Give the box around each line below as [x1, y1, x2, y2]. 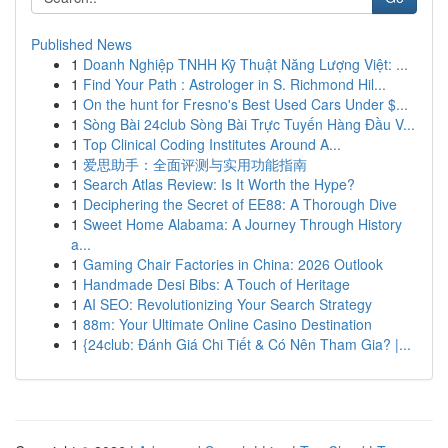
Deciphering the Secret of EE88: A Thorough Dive [83, 194, 397, 214]
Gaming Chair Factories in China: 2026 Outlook [83, 254, 383, 274]
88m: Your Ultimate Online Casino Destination [83, 314, 372, 334]
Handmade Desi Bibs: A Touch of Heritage [83, 274, 350, 294]
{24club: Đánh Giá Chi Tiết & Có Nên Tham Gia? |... [83, 334, 411, 354]
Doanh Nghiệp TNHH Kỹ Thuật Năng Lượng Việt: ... [83, 54, 408, 74]
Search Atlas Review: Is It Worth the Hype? [83, 174, 355, 194]
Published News [31, 34, 132, 54]
